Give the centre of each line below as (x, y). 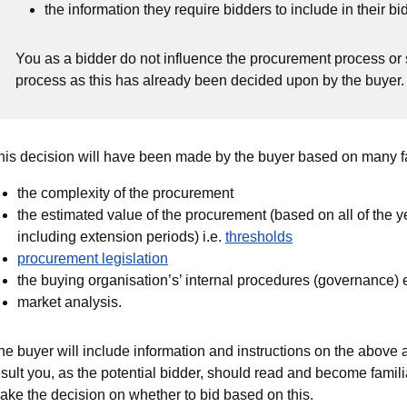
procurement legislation (93, 258)
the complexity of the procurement (125, 193)
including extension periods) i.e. (121, 237)
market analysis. (69, 302)
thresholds (259, 237)
